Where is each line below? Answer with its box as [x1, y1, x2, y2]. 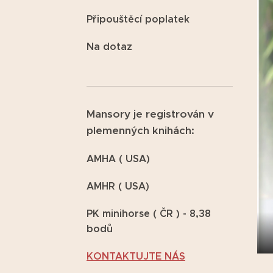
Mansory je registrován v [87, 107, 214, 121]
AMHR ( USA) [87, 179, 149, 193]
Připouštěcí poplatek [87, 12, 193, 26]
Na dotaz [87, 40, 132, 53]
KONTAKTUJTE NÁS [87, 249, 185, 263]
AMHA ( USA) [87, 152, 150, 165]
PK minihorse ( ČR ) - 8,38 [87, 207, 211, 220]
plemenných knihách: [87, 123, 194, 137]
